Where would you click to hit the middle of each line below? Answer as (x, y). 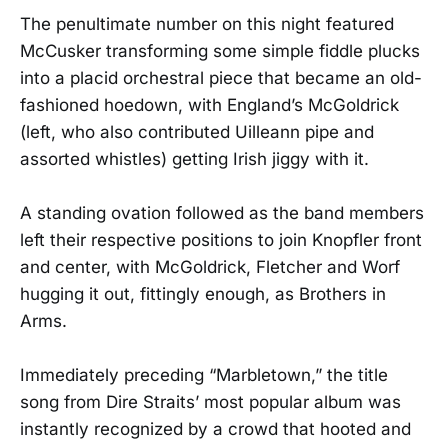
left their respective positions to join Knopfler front (221, 240)
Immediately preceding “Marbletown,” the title (204, 375)
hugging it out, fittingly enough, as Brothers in (203, 294)
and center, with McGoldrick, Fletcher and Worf (210, 267)
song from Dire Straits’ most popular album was (210, 402)
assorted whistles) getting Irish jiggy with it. (194, 159)
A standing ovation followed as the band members (222, 213)
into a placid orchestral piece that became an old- (221, 78)
